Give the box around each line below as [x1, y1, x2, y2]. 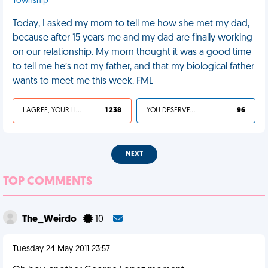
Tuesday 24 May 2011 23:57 [13, 245, 110, 254]
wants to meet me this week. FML [13, 77, 153, 86]
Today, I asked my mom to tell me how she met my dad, [13, 19, 249, 29]
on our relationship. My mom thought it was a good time [13, 48, 251, 57]
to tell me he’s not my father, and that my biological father [13, 62, 254, 72]
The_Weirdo [22, 215, 78, 224]
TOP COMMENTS [3, 176, 93, 188]
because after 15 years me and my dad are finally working [13, 33, 252, 43]
